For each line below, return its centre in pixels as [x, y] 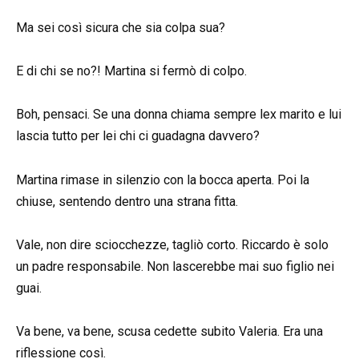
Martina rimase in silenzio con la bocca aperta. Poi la [163, 179]
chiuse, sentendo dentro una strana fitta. [127, 201]
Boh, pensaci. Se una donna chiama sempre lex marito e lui [179, 115]
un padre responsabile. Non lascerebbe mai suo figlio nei [175, 266]
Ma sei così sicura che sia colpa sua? [121, 28]
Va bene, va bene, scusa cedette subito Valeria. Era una [169, 331]
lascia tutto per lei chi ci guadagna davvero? [138, 136]
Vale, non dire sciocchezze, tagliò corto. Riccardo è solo [172, 244]
